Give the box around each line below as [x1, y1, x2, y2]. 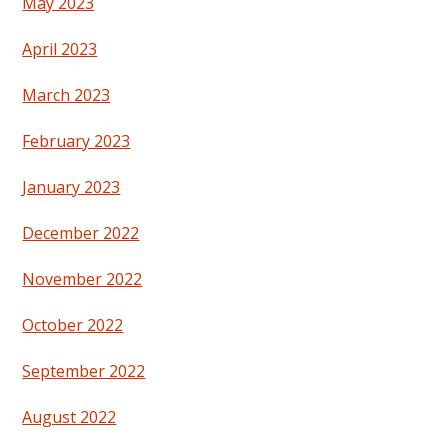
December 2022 [22, 222, 140, 245]
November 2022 [22, 268, 143, 291]
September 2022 [22, 360, 146, 383]
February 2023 [22, 130, 131, 153]
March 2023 [22, 84, 111, 107]
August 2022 [22, 406, 117, 429]
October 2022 [22, 314, 124, 337]
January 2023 [22, 176, 121, 199]
